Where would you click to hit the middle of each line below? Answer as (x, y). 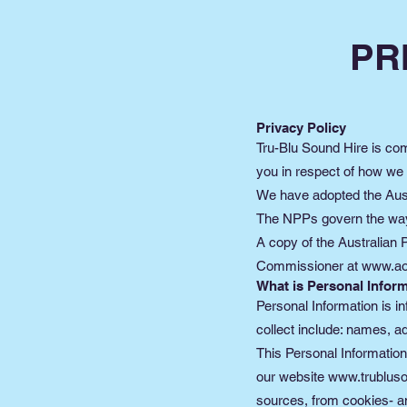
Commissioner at (309, 265)
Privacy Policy (301, 127)
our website (292, 376)
